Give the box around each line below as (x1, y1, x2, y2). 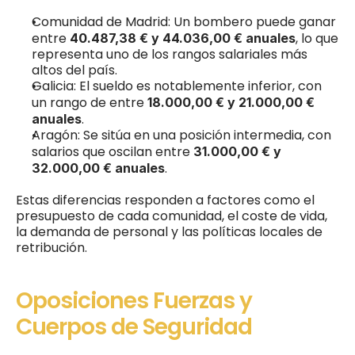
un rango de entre (32, 93, 147, 112)
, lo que (296, 29, 338, 48)
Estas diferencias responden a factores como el (16, 190, 315, 209)
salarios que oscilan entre (32, 142, 193, 161)
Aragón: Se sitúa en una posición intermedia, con (32, 125, 331, 144)
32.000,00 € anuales (32, 159, 165, 176)
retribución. (16, 238, 87, 257)
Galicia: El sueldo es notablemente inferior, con (32, 76, 322, 95)
